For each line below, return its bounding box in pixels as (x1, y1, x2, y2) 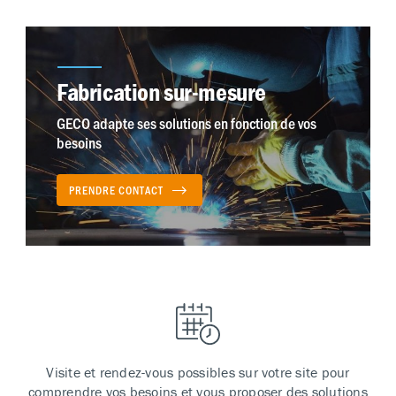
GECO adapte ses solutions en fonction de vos (57, 111, 317, 133)
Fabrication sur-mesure (57, 76, 266, 107)
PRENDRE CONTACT (69, 181, 164, 197)
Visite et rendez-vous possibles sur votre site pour (46, 362, 350, 381)
